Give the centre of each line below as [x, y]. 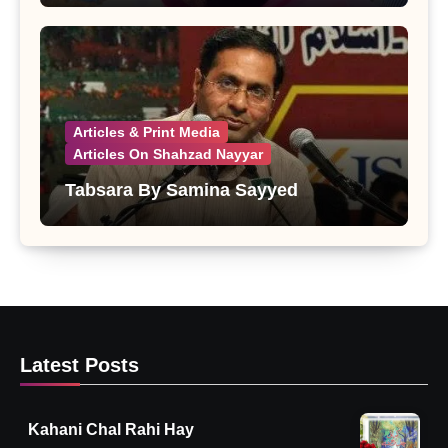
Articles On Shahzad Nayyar [168, 154]
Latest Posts [79, 365]
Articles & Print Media [146, 132]
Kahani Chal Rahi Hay [111, 429]
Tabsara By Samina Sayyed [181, 190]
